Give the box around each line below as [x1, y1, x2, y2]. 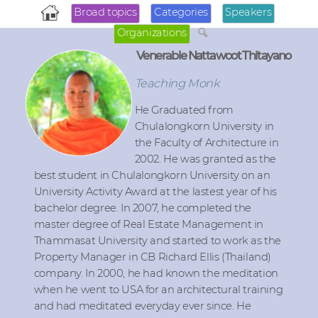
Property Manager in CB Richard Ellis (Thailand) [33, 251, 272, 263]
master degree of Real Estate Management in [33, 218, 264, 231]
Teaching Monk [134, 76, 220, 90]
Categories [154, 6, 209, 18]
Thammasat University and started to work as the [33, 234, 282, 247]
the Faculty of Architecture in [134, 136, 279, 149]
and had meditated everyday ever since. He [33, 300, 251, 312]
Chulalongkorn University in [134, 120, 274, 133]
